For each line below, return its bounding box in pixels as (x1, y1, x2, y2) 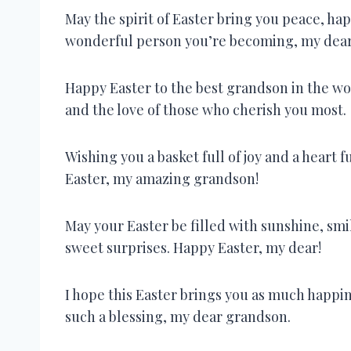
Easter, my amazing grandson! (65, 168, 259, 188)
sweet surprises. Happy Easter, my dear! (65, 237, 321, 257)
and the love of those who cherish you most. (65, 100, 346, 119)
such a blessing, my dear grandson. (65, 306, 291, 326)
